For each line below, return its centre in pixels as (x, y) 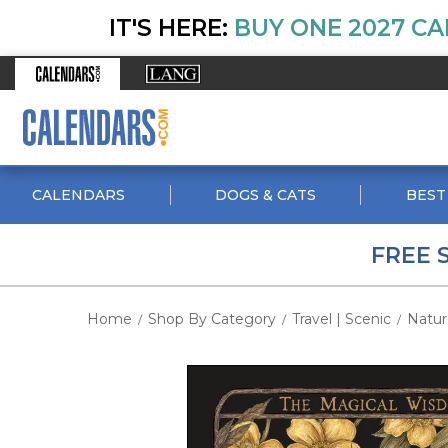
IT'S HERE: (168, 28)
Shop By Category (212, 319)
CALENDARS (79, 195)
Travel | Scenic (341, 319)
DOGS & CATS (265, 195)
